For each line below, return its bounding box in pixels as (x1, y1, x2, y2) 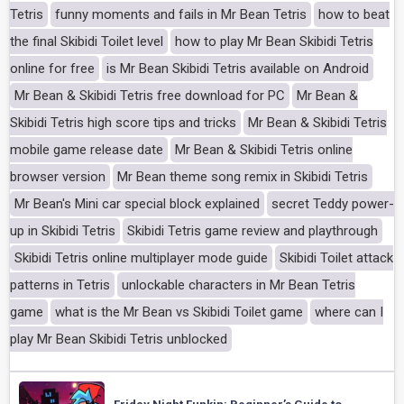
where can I (315, 304, 383, 320)
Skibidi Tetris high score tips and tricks (10, 115, 236, 131)
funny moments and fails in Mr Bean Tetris (55, 6, 307, 23)
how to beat (318, 6, 390, 23)
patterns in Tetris (10, 277, 110, 293)
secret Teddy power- (271, 196, 394, 212)
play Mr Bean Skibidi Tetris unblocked (10, 331, 227, 347)
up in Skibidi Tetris (10, 223, 115, 239)
